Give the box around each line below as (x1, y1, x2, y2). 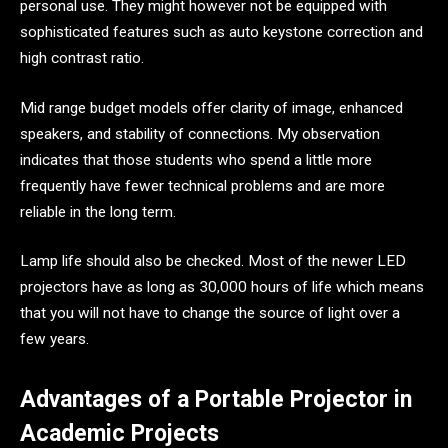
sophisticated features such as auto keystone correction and (20, 22, 423, 41)
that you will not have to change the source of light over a (20, 304, 400, 323)
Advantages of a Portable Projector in (20, 386, 412, 414)
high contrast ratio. (20, 48, 144, 67)
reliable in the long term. (20, 202, 176, 221)
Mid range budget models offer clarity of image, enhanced (20, 98, 403, 117)
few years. (20, 330, 89, 349)
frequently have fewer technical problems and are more (20, 176, 385, 195)
